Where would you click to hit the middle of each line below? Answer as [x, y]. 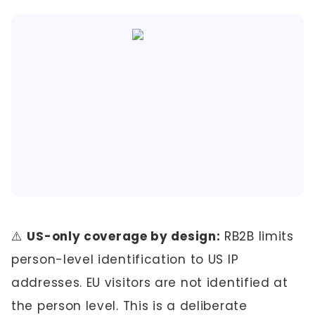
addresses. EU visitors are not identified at [150, 283]
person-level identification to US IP [125, 259]
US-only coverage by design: [124, 236]
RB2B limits [257, 236]
